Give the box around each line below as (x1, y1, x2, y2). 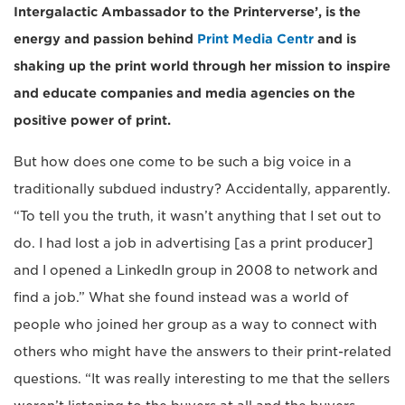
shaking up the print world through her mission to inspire (14, 59, 391, 73)
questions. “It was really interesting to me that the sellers (14, 372, 390, 386)
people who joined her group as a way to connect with (14, 317, 377, 332)
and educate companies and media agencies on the (14, 86, 355, 100)
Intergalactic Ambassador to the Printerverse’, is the (14, 5, 361, 19)
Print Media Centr (197, 32, 314, 46)
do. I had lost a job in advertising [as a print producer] (14, 236, 373, 250)
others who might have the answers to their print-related (14, 344, 391, 359)
